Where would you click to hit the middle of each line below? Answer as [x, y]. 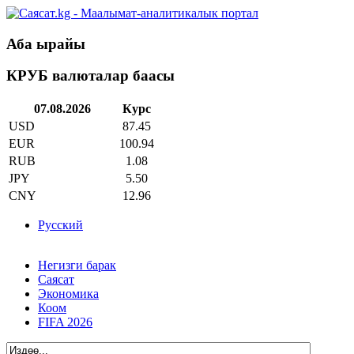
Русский [60, 225]
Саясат [56, 280]
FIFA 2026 [65, 322]
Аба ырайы [46, 43]
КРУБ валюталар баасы [90, 76]
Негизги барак [77, 265]
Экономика [68, 294]
